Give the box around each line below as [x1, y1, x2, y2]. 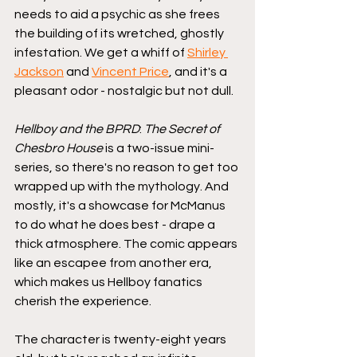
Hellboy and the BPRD [14, 122, 139, 135]
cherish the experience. [14, 294, 154, 308]
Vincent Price [92, 65, 169, 78]
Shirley [187, 45, 228, 59]
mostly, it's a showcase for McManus [14, 198, 228, 212]
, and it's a [169, 65, 229, 78]
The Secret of [144, 122, 222, 135]
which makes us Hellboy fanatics [14, 275, 205, 288]
